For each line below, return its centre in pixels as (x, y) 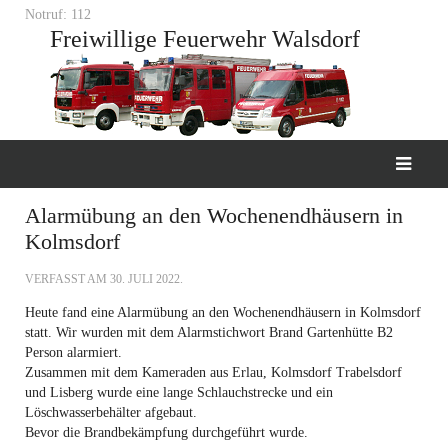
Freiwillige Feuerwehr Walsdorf (205, 39)
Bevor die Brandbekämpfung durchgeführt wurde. (166, 432)
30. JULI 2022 (145, 279)
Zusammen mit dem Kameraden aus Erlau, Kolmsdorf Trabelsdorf (213, 372)
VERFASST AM (67, 279)
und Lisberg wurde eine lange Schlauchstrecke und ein (179, 392)
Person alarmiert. (75, 352)
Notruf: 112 (58, 14)
